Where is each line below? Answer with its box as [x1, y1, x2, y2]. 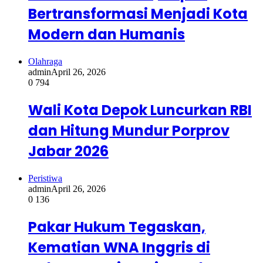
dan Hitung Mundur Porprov [28, 121, 230, 141]
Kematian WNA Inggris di [28, 237, 210, 257]
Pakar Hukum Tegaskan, [28, 217, 205, 237]
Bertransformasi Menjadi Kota [28, 4, 248, 24]
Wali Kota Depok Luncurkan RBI [28, 100, 252, 120]
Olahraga [28, 56, 62, 67]
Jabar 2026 [28, 141, 109, 161]
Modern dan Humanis [28, 25, 185, 45]
